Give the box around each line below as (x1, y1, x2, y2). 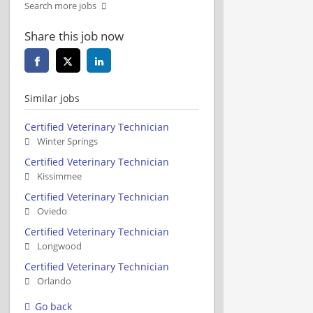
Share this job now (24, 27, 124, 44)
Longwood (37, 240, 82, 252)
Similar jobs (24, 91, 80, 105)
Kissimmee (37, 170, 82, 182)
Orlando (37, 275, 71, 287)
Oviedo (37, 205, 67, 217)
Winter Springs (37, 135, 98, 147)
